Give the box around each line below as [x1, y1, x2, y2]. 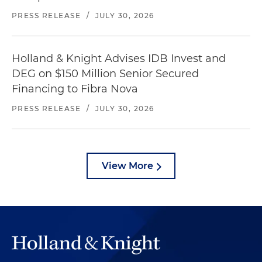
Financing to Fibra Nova [12, 82, 138, 95]
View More [102, 160, 153, 171]
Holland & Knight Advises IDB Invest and [12, 52, 226, 65]
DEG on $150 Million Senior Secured [12, 67, 199, 80]
